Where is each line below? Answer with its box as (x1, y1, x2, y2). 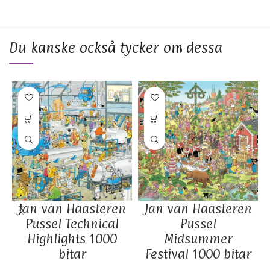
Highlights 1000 (27, 231, 117, 247)
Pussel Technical (25, 216, 119, 232)
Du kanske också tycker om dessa (9, 39, 222, 57)
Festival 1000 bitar (145, 246, 251, 262)
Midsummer (163, 231, 233, 247)
